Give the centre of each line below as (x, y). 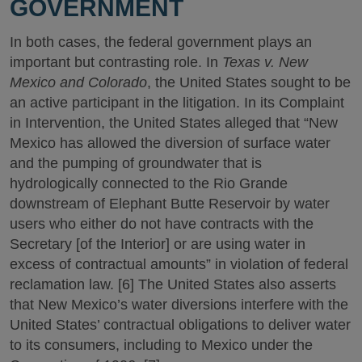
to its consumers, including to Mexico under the (161, 345)
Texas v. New (265, 62)
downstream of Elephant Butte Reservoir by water (170, 204)
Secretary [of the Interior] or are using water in (158, 244)
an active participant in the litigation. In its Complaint (177, 103)
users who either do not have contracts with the (162, 224)
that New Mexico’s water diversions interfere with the (179, 305)
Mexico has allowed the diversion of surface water (170, 143)
